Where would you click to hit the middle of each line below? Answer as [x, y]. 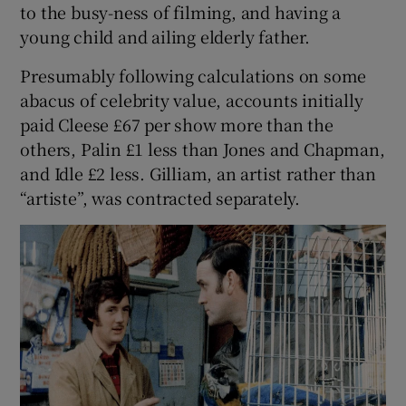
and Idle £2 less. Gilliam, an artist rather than [198, 173]
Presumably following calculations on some [193, 75]
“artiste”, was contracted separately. [160, 197]
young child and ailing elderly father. [165, 36]
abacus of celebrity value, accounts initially [192, 99]
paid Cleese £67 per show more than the [177, 124]
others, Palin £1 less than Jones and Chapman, [203, 148]
